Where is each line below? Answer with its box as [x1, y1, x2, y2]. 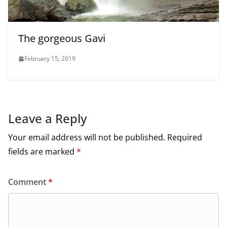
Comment [8, 176, 48, 188]
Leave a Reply [8, 110, 87, 127]
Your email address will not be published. [8, 132, 165, 143]
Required [167, 132, 202, 143]
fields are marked [8, 146, 77, 158]
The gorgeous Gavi [18, 31, 105, 46]
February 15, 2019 [24, 54, 75, 63]
